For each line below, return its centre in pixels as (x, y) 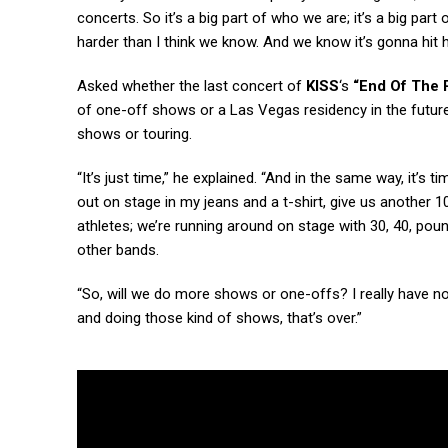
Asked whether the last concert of (191, 86)
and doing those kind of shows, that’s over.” (219, 318)
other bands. (118, 250)
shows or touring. (134, 134)
